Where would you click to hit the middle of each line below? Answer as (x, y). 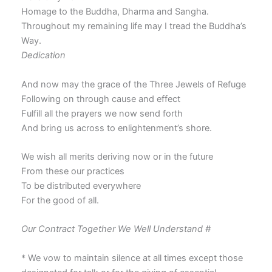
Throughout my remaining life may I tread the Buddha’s (134, 26)
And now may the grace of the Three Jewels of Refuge (133, 84)
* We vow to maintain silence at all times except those (132, 258)
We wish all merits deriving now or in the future (117, 157)
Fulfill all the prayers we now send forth (102, 113)
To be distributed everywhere (81, 186)
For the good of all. (60, 201)
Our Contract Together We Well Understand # (116, 229)
